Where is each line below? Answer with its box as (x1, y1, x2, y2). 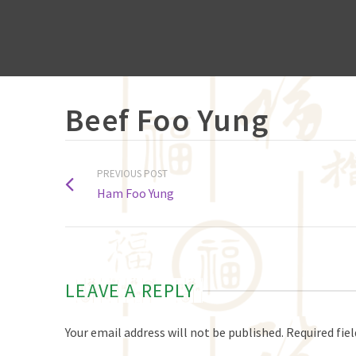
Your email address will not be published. (65, 324, 284, 340)
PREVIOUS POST (97, 167, 168, 180)
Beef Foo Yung (65, 100, 269, 140)
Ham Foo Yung (97, 185, 175, 201)
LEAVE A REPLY (65, 278, 195, 303)
